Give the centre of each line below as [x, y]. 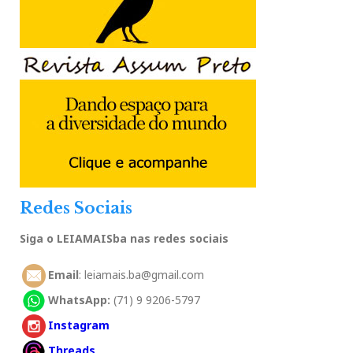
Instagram [78, 325]
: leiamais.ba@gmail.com [141, 274]
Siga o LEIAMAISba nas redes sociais [124, 238]
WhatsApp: [80, 299]
